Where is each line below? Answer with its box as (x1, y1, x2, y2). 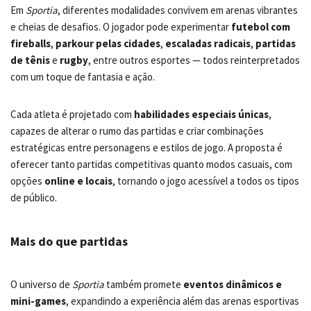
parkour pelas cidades (56, 37, 160, 51)
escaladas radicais (165, 37, 251, 51)
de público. (10, 191, 57, 205)
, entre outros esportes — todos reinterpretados (88, 53, 300, 67)
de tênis (10, 53, 50, 67)
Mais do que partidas (10, 233, 128, 250)
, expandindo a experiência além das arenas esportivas (66, 294, 299, 308)
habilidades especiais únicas (134, 108, 269, 121)
